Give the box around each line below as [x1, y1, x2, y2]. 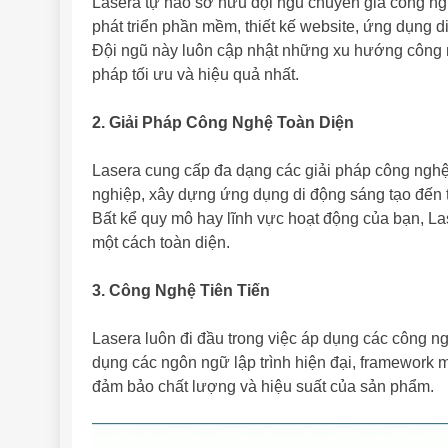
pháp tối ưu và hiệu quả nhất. [92, 65, 299, 83]
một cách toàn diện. [92, 233, 230, 251]
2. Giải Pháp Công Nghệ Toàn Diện [92, 113, 354, 131]
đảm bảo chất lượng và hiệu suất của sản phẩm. [92, 377, 434, 395]
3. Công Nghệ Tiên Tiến [92, 281, 270, 299]
